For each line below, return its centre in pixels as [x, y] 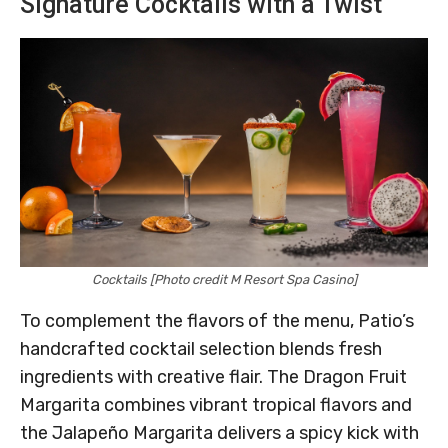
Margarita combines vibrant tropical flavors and [216, 405]
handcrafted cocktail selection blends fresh [201, 349]
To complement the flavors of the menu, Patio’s [217, 321]
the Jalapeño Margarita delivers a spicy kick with [219, 433]
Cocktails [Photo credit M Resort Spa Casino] [224, 280]
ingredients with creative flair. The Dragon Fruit [213, 377]
